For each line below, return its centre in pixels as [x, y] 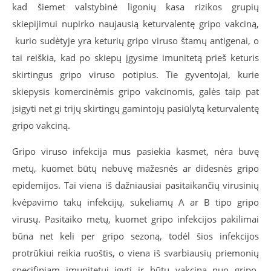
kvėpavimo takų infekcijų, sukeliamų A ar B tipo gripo [135, 202]
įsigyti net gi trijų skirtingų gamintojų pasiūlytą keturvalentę [135, 108]
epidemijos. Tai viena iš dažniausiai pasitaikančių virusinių [135, 185]
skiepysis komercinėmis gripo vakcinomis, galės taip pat [135, 91]
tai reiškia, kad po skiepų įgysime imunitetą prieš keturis [135, 57]
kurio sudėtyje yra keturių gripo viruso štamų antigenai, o [135, 41]
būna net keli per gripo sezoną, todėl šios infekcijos [135, 236]
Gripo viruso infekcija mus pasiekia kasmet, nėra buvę [135, 151]
